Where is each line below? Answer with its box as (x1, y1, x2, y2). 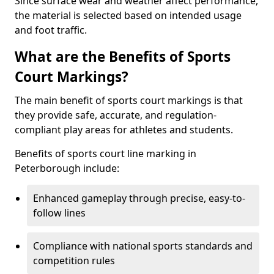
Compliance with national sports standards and (33, 239, 253, 253)
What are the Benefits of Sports (15, 47, 231, 66)
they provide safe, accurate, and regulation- (15, 108, 217, 122)
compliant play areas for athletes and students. (15, 123, 233, 136)
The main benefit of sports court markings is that (15, 94, 243, 107)
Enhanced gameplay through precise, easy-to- (33, 191, 245, 205)
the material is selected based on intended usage (15, 9, 242, 22)
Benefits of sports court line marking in (15, 147, 196, 160)
